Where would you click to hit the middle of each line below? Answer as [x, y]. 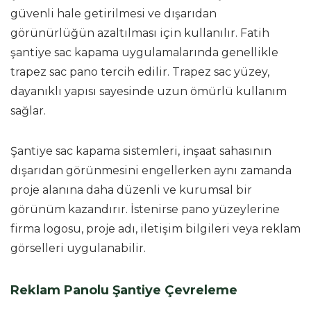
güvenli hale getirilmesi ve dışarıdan [114, 13]
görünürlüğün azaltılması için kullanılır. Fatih [140, 33]
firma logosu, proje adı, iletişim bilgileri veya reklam [155, 228]
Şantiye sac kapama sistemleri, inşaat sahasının [141, 151]
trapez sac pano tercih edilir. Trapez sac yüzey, [140, 72]
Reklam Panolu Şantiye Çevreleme [124, 290]
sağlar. [28, 110]
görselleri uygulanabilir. [78, 248]
